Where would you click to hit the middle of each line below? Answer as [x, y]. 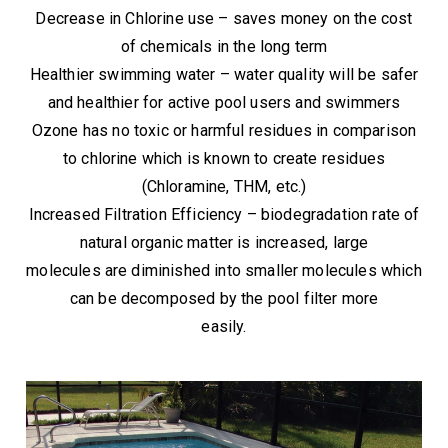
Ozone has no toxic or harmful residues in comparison [224, 130]
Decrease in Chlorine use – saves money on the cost [224, 18]
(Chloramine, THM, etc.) [224, 186]
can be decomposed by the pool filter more [224, 298]
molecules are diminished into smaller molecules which [224, 270]
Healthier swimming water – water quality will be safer [224, 74]
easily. [224, 326]
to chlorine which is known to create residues [224, 158]
